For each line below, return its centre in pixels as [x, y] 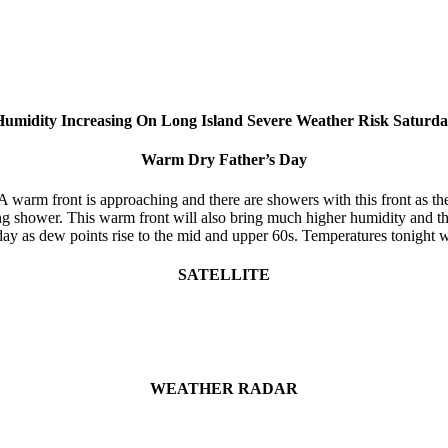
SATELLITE [224, 274]
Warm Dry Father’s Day [224, 160]
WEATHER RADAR [224, 389]
